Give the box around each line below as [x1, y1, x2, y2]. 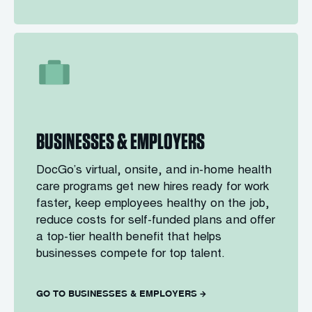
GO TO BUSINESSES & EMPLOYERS [36, 288, 197, 299]
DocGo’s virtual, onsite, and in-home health [36, 165, 272, 177]
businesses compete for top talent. [36, 249, 225, 260]
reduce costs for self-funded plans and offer [36, 215, 275, 227]
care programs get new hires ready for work [36, 182, 269, 194]
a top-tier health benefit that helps [36, 232, 221, 244]
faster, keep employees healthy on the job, [36, 198, 270, 210]
